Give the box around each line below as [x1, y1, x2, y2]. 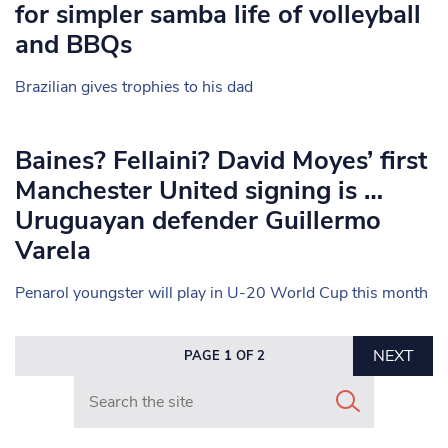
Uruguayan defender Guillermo [15, 203, 381, 238]
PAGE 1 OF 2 [183, 347, 265, 365]
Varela [15, 233, 91, 268]
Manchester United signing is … [15, 173, 383, 208]
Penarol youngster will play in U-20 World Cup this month [15, 282, 428, 304]
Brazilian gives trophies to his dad [15, 76, 253, 98]
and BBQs [15, 27, 132, 62]
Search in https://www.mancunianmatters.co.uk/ [73, 375, 414, 397]
